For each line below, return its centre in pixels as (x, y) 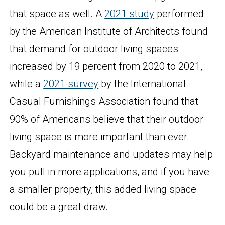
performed (179, 14)
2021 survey (71, 84)
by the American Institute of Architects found (109, 31)
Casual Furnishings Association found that (104, 102)
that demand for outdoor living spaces (94, 49)
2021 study (130, 14)
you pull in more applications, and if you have (110, 172)
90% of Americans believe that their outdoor (107, 119)
